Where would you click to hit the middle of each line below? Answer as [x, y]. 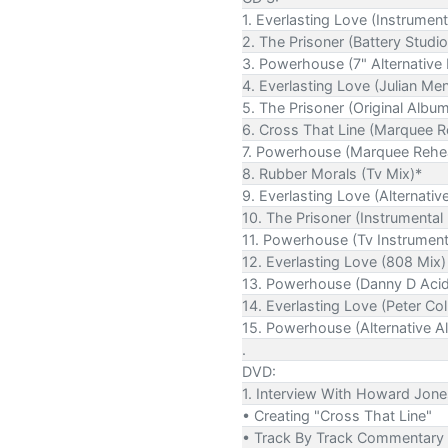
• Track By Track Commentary [343, 437]
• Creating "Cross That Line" [337, 415]
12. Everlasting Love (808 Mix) [344, 261]
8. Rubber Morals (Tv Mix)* [332, 173]
